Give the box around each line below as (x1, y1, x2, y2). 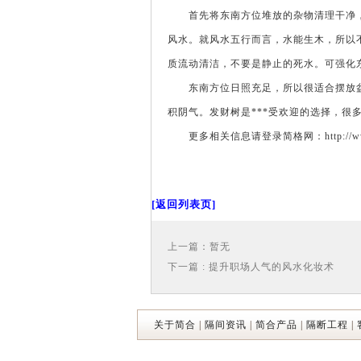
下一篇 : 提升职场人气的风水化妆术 (168, 261, 334, 272)
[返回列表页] (151, 198, 216, 210)
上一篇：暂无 (168, 241, 230, 252)
